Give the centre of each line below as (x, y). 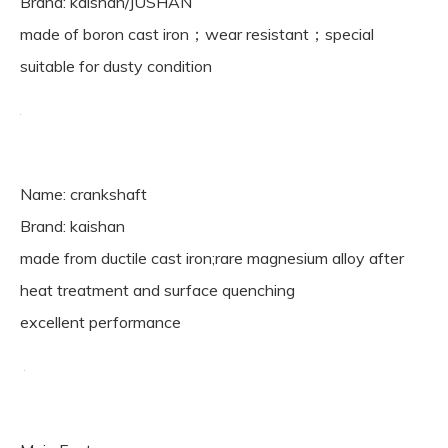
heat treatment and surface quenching (157, 290)
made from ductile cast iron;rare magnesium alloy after (212, 258)
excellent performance (100, 322)
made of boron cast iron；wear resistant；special (197, 34)
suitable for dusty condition (116, 66)
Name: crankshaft (83, 194)
